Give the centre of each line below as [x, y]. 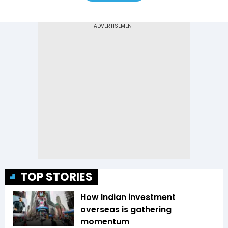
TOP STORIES [56, 177]
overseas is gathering [126, 210]
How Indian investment [128, 197]
